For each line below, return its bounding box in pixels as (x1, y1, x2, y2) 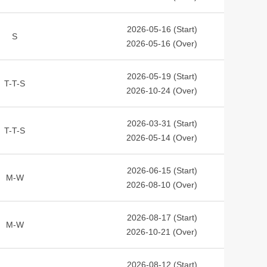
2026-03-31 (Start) (126, 119, 197, 128)
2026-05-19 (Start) (126, 72, 197, 81)
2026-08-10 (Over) (126, 180, 197, 190)
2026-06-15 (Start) (126, 166, 197, 175)
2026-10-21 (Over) (126, 227, 197, 237)
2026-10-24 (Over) (126, 86, 197, 95)
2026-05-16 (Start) (126, 24, 197, 34)
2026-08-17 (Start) (126, 213, 197, 222)
